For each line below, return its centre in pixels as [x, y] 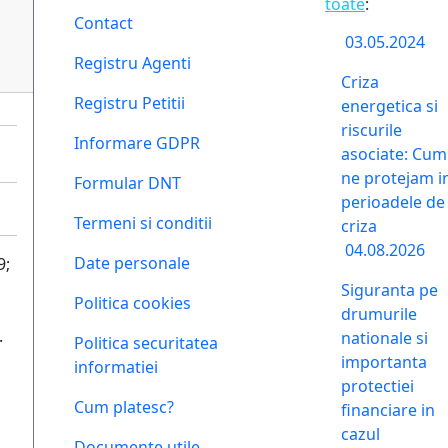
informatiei [116, 367]
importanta [384, 362]
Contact [103, 23]
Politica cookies [132, 303]
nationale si [384, 338]
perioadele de [393, 202]
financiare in [388, 410]
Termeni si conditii [143, 223]
